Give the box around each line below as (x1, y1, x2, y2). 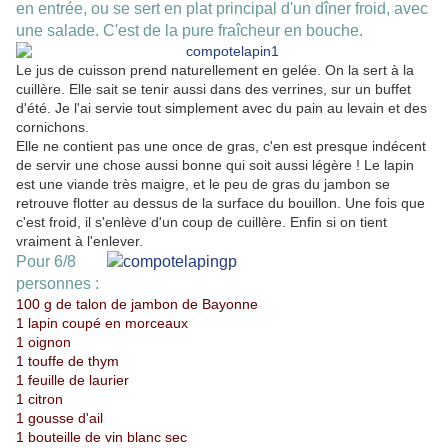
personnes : (16, 275, 99, 293)
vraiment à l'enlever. (16, 233, 143, 250)
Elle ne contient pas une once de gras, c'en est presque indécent (16, 138, 426, 155)
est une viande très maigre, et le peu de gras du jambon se (16, 176, 390, 193)
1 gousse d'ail (16, 410, 103, 427)
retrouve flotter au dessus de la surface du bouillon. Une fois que (16, 195, 425, 212)
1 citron (16, 391, 63, 408)
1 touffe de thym (16, 353, 119, 370)
